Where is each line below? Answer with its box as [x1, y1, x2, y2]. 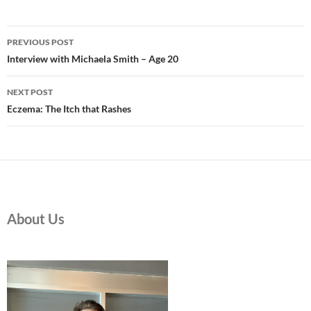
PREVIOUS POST [7, 37, 74, 47]
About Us [7, 210, 65, 227]
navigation [6, 50, 92, 72]
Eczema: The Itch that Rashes [7, 103, 131, 115]
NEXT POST [7, 87, 53, 97]
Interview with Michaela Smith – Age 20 [7, 53, 178, 65]
